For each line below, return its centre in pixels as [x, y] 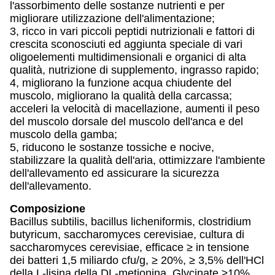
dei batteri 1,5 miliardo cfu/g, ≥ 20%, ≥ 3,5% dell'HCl [137, 260]
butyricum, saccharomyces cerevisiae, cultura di [127, 234]
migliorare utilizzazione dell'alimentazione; [112, 18]
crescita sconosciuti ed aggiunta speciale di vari [126, 44]
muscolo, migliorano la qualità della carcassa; [121, 96]
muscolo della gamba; [64, 134]
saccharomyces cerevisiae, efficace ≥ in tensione [130, 247]
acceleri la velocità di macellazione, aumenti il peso [135, 109]
